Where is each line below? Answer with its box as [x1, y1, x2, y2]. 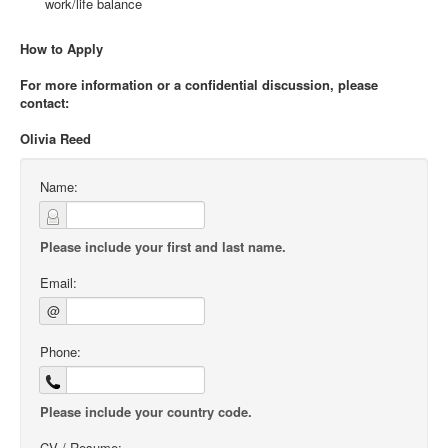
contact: [20, 93, 69, 112]
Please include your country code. [40, 402, 252, 421]
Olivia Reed [20, 129, 91, 148]
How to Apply [20, 39, 103, 58]
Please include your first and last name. [40, 237, 286, 256]
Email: [40, 273, 77, 292]
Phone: [40, 342, 81, 361]
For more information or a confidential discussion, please [20, 75, 378, 94]
